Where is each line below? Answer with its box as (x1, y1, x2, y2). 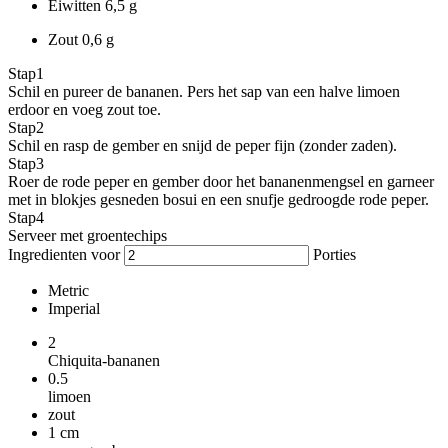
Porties (309, 245, 356, 263)
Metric (48, 281, 89, 299)
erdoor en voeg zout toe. (8, 100, 161, 118)
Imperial (48, 299, 100, 317)
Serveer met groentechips (8, 226, 167, 244)
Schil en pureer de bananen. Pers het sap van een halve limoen (8, 82, 400, 100)
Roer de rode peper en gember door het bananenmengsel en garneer (8, 172, 434, 190)
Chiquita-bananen (48, 351, 160, 369)
